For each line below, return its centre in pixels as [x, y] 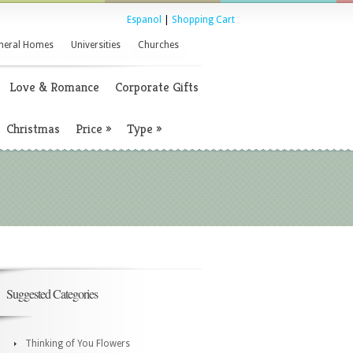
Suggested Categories [52, 294]
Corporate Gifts [157, 87]
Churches [158, 45]
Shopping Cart [203, 20]
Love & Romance [54, 87]
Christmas [33, 129]
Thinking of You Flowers [78, 344]
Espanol [144, 20]
